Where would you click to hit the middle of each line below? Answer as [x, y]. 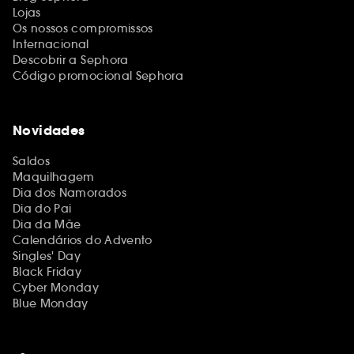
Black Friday [47, 271]
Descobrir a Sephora [71, 60]
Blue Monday [51, 303]
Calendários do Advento [83, 240]
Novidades [49, 130]
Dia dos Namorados [70, 192]
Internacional [51, 44]
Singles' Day [47, 256]
